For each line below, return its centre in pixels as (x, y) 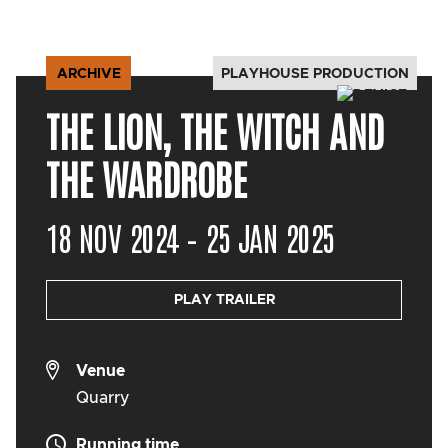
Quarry (103, 397)
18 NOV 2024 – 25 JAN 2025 (190, 236)
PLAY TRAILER (224, 299)
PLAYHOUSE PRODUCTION (315, 73)
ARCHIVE (88, 74)
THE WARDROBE (146, 177)
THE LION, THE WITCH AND (215, 129)
